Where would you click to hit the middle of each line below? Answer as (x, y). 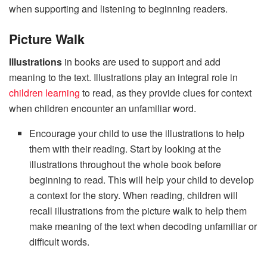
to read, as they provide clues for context (166, 93)
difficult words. (60, 242)
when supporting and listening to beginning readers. (118, 9)
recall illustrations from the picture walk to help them (138, 211)
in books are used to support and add (141, 62)
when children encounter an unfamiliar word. (103, 108)
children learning (44, 93)
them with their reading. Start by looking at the (125, 149)
